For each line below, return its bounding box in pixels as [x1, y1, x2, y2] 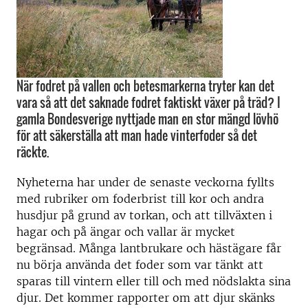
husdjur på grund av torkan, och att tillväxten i [16, 208, 272, 222]
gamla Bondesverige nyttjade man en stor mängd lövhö [16, 110, 278, 128]
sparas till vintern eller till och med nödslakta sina [16, 274, 291, 288]
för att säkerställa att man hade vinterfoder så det [16, 126, 257, 144]
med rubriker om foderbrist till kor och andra [16, 192, 264, 206]
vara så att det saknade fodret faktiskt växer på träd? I [16, 93, 280, 111]
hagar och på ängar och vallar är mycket [16, 225, 235, 239]
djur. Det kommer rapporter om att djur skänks [16, 291, 275, 305]
